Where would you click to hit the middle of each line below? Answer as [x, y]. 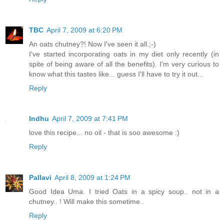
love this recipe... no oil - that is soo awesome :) [104, 133]
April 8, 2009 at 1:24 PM [92, 178]
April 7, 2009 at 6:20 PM [84, 30]
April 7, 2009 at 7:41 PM [90, 119]
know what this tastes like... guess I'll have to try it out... [116, 74]
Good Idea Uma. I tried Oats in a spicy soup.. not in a [124, 192]
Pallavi [40, 178]
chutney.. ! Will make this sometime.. [86, 202]
